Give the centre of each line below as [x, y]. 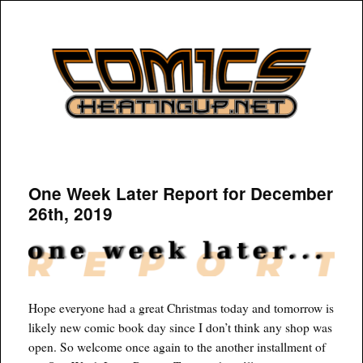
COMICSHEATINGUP [128, 45]
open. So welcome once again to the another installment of [177, 347]
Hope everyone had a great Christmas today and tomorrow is [181, 308]
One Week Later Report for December [181, 193]
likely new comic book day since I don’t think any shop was [181, 328]
